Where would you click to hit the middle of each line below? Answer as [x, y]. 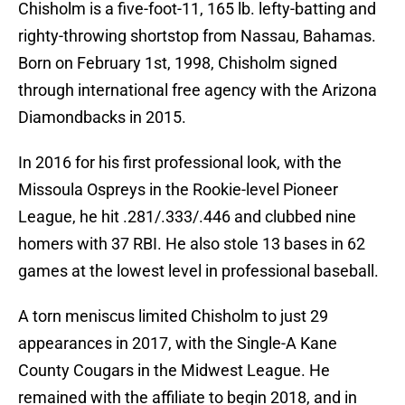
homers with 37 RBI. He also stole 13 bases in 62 [192, 244]
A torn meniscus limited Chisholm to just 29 [173, 316]
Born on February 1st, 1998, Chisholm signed [178, 63]
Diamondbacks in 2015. [102, 118]
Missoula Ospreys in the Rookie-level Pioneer [178, 190]
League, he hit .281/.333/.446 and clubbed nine [187, 217]
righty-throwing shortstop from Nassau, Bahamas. [197, 36]
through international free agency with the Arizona [198, 90]
